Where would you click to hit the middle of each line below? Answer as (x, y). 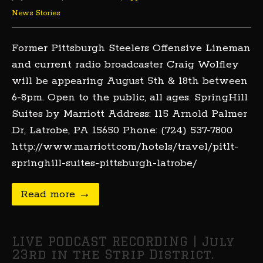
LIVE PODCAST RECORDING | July (123, 241)
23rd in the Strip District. (113, 254)
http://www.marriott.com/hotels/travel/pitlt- (125, 147)
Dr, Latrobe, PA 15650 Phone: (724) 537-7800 (122, 130)
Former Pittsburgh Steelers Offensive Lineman (131, 48)
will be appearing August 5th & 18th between (130, 81)
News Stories (36, 13)
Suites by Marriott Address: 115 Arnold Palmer (129, 114)
